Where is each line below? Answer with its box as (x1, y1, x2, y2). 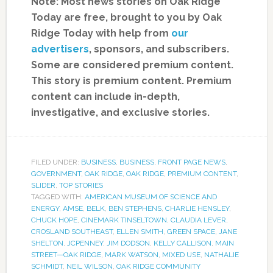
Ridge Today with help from (30, 27, 171, 39)
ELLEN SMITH (116, 227, 163, 236)
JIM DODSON (106, 238, 150, 247)
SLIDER (30, 180, 55, 190)
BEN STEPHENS (108, 204, 161, 213)
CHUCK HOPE (30, 215, 77, 224)
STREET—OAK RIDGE (30, 250, 101, 259)
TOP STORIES (58, 180, 103, 190)
